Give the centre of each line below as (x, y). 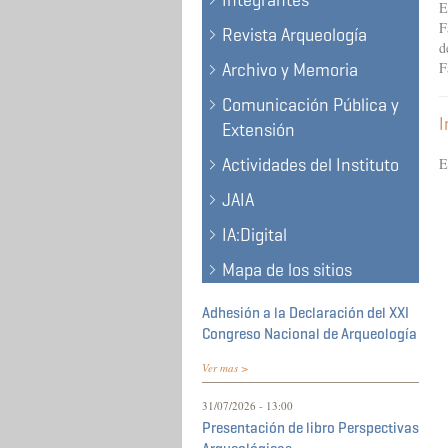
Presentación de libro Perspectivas (310, 428)
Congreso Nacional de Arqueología (309, 334)
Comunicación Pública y (310, 105)
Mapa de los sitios (287, 270)
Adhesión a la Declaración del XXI (305, 313)
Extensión (258, 130)
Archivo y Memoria (290, 70)
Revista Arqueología (294, 35)
